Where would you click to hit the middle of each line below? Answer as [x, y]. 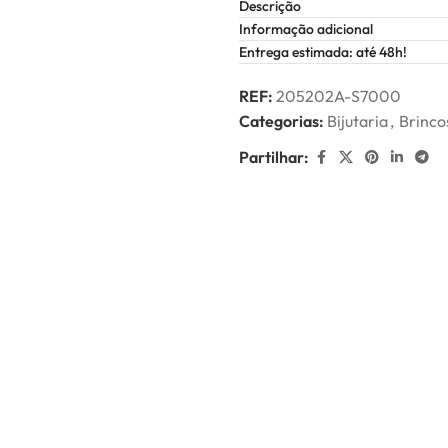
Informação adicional [306, 29]
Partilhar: [274, 157]
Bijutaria [357, 121]
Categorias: [281, 121]
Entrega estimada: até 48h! [323, 52]
